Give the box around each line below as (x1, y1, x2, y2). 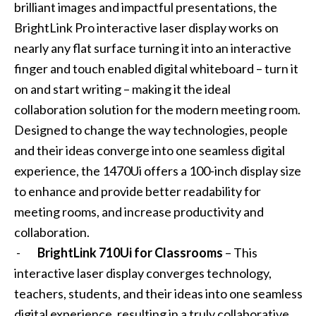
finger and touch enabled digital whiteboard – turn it (13, 61, 298, 77)
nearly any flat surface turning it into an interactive (13, 40, 291, 56)
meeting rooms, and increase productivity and (13, 204, 264, 220)
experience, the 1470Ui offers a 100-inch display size (13, 163, 301, 179)
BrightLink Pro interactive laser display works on (13, 20, 279, 36)
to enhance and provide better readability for (13, 183, 261, 200)
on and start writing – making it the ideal (13, 81, 231, 97)
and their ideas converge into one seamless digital (13, 142, 285, 159)
